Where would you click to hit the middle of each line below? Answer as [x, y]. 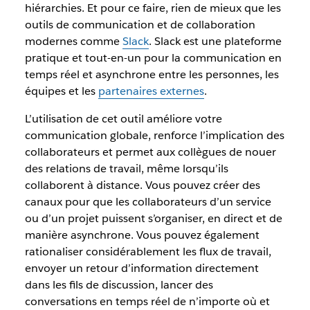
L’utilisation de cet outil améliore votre [123, 119]
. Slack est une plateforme [215, 41]
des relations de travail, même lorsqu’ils [126, 168]
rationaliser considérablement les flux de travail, [148, 252]
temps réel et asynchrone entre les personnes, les [152, 74]
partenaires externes [151, 91]
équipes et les [61, 91]
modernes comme [73, 41]
